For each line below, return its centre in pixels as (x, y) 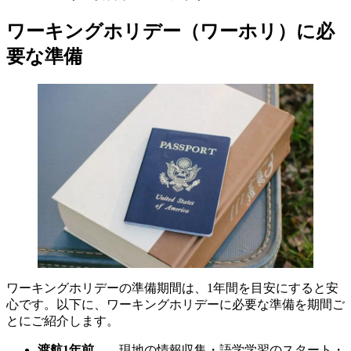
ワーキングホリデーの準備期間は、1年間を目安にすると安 (172, 288)
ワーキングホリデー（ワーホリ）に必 (170, 31)
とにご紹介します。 (63, 321)
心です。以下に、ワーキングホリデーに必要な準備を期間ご (175, 305)
